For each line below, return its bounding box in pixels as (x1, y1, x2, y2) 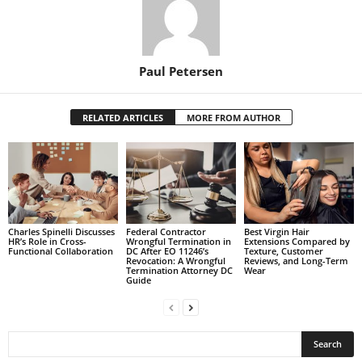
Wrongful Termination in (125, 235, 231, 248)
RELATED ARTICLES (82, 111, 163, 124)
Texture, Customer (243, 245, 323, 258)
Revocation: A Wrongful (125, 255, 225, 267)
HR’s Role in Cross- (8, 235, 86, 248)
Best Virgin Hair (243, 225, 309, 238)
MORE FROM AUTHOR (186, 111, 280, 124)
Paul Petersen (139, 62, 223, 79)
